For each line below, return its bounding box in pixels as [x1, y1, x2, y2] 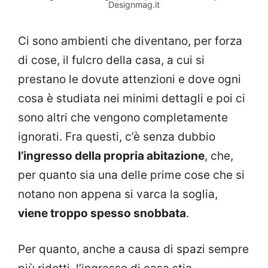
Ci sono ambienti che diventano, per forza [18, 33, 242, 48]
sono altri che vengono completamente [18, 110, 228, 124]
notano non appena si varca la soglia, [18, 187, 218, 201]
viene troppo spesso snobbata [18, 206, 186, 220]
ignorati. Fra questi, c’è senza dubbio [18, 129, 215, 144]
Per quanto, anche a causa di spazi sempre [18, 242, 249, 257]
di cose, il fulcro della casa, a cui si [18, 53, 205, 67]
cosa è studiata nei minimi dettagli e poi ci [18, 91, 245, 105]
